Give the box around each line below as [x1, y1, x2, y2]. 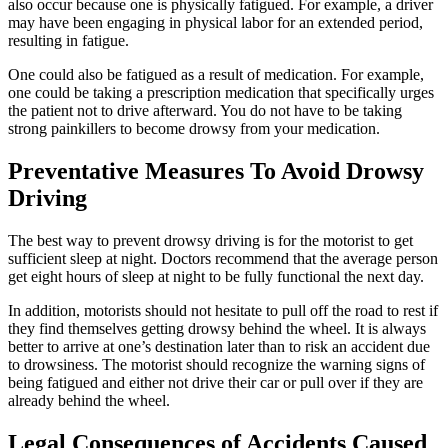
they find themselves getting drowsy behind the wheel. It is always [8, 319, 426, 337]
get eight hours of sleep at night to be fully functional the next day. [8, 267, 424, 285]
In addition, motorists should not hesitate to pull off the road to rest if [8, 301, 438, 319]
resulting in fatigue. [8, 31, 129, 49]
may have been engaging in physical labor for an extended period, [8, 13, 423, 31]
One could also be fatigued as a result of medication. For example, [8, 65, 424, 83]
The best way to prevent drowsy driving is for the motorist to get [8, 231, 413, 249]
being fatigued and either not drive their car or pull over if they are [8, 373, 423, 391]
